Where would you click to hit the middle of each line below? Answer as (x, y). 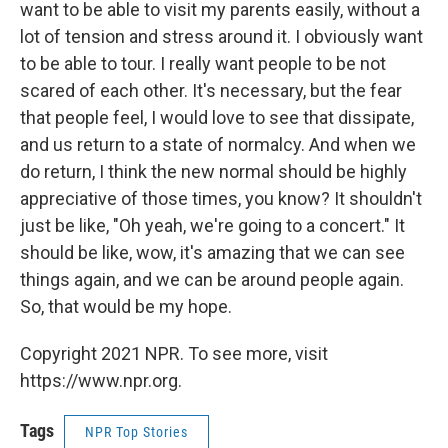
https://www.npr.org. (101, 380)
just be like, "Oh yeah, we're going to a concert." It (212, 225)
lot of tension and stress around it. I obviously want (221, 36)
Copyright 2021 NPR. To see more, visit (174, 353)
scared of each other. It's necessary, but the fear (211, 90)
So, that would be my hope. (126, 306)
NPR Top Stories (136, 431)
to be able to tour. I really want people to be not (203, 63)
